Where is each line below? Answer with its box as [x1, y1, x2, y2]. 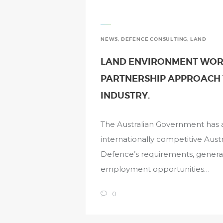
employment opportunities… [101, 164, 210, 174]
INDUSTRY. [101, 90, 150, 102]
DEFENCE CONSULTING [120, 35, 188, 42]
